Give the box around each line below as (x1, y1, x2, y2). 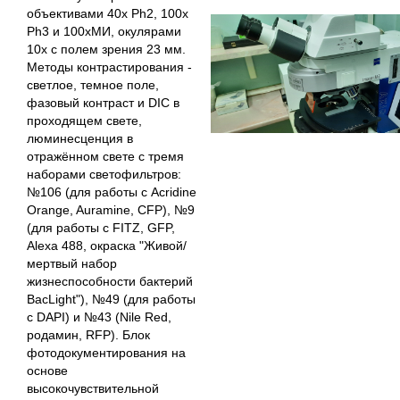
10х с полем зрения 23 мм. (27, 41, 186, 56)
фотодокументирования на (27, 345, 186, 360)
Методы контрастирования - (27, 59, 192, 74)
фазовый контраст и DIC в (27, 95, 179, 110)
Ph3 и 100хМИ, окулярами (27, 23, 181, 38)
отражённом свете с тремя (27, 148, 184, 163)
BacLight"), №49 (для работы (27, 291, 196, 306)
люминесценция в (27, 130, 133, 146)
